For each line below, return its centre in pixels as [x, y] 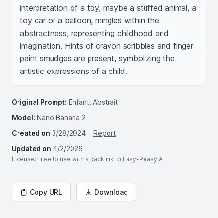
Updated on [31, 149]
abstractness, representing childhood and [94, 33]
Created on [31, 133]
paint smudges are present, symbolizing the [97, 58]
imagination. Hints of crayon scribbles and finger [107, 46]
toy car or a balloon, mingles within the [90, 20]
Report [105, 133]
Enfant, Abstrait [93, 102]
